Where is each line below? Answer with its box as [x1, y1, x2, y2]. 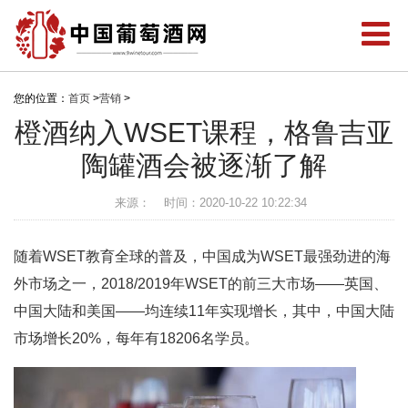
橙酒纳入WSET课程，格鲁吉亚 [15, 117, 393, 148]
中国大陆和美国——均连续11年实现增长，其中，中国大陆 [14, 303, 394, 319]
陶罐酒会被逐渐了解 [81, 150, 327, 180]
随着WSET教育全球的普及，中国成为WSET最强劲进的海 [14, 249, 391, 264]
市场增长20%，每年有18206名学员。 [14, 331, 259, 346]
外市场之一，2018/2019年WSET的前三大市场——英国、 [14, 276, 388, 291]
